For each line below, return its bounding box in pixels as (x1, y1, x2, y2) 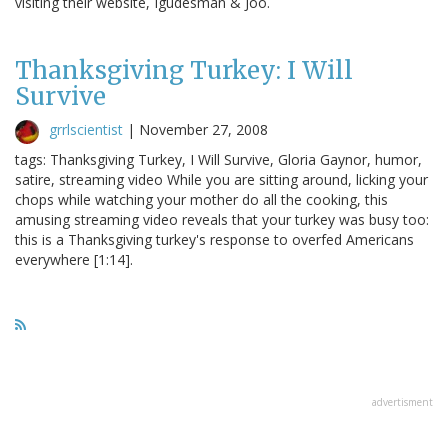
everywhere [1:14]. (15, 249, 133, 269)
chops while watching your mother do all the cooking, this (15, 189, 388, 209)
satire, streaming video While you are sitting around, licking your (15, 169, 428, 189)
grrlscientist (49, 119, 123, 139)
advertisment (372, 394, 433, 409)
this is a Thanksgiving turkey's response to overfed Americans (15, 229, 414, 249)
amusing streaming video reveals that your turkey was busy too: (15, 209, 429, 229)
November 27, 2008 (139, 119, 268, 139)
